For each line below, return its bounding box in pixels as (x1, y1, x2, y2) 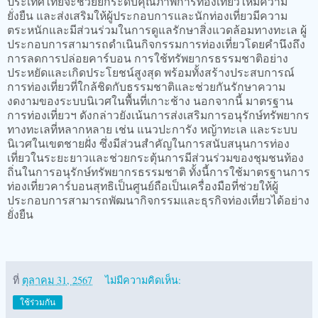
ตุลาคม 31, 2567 (22, 273, 92, 287)
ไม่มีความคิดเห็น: (105, 273, 182, 287)
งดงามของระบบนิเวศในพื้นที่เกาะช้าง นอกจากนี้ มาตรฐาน (7, 92, 293, 108)
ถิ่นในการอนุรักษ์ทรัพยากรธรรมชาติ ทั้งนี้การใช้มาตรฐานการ (7, 163, 310, 179)
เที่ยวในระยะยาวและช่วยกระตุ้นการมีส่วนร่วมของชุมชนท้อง (7, 149, 304, 165)
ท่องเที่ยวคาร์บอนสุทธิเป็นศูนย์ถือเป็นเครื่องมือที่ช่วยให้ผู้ (7, 177, 278, 193)
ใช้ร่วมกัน (20, 297, 55, 307)
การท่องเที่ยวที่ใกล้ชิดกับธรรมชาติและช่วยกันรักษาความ (7, 78, 285, 94)
